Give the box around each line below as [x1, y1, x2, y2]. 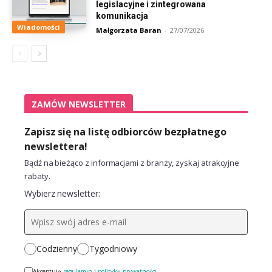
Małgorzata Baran [96, 25, 162, 35]
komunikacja [96, 11, 149, 21]
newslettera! [24, 140, 88, 154]
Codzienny [36, 243, 77, 255]
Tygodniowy [89, 243, 137, 255]
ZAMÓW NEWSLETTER [32, 98, 126, 110]
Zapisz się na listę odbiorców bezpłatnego [24, 125, 226, 139]
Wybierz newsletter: [24, 187, 100, 199]
